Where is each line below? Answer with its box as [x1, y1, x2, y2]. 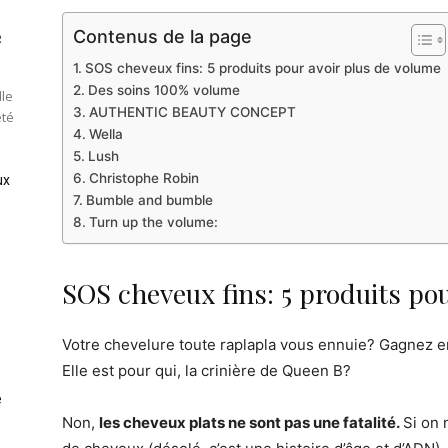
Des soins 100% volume [87, 81, 240, 98]
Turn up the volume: [88, 213, 218, 230]
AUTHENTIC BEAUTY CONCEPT [88, 103, 296, 120]
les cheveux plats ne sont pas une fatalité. [99, 412, 403, 432]
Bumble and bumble [85, 191, 213, 208]
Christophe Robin [88, 169, 199, 186]
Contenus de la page [73, 25, 252, 47]
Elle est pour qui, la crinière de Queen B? [62, 360, 351, 380]
